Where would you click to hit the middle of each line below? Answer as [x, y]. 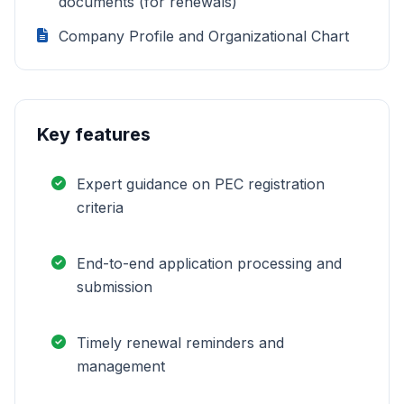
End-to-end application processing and [209, 263]
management [121, 366]
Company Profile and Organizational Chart [204, 36]
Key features [94, 134]
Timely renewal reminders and [180, 343]
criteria [100, 207]
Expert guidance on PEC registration [201, 184]
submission [115, 287]
